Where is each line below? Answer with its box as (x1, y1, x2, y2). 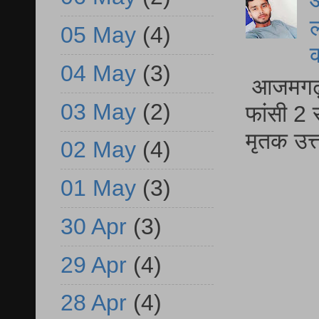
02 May (61, 137, 136, 163)
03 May (61, 98, 136, 125)
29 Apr (61, 251, 127, 278)
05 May (61, 22, 136, 48)
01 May (61, 175, 136, 202)
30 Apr (61, 213, 127, 239)
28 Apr (61, 290, 127, 316)
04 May (61, 60, 136, 86)
